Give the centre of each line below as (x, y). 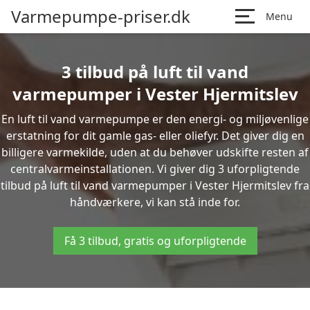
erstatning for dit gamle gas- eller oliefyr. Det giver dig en (155, 136)
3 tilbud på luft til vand (155, 72)
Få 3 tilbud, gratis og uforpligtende (155, 241)
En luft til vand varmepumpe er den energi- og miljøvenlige (155, 119)
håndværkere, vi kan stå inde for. (155, 202)
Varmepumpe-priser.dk (101, 16)
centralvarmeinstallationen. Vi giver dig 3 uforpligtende (155, 169)
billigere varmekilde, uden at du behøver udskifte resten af (155, 152)
